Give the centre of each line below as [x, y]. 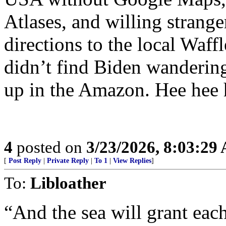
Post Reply [25, 161]
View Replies [132, 161]
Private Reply [68, 161]
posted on [49, 147]
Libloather [68, 183]
